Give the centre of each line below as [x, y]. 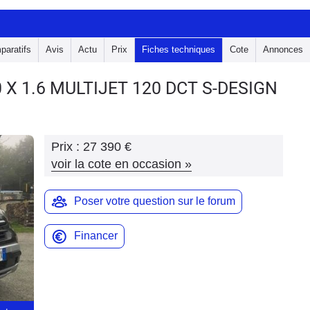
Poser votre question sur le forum [155, 201]
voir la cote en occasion [116, 164]
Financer [96, 236]
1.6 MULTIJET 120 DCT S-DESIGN [149, 88]
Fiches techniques [179, 49]
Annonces [283, 49]
